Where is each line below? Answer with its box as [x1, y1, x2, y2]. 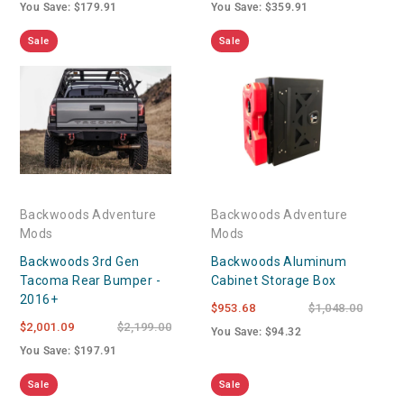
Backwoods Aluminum [211, 253, 347, 269]
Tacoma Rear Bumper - [20, 272, 161, 288]
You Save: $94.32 [211, 325, 302, 338]
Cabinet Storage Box [211, 272, 336, 288]
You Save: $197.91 [20, 344, 117, 357]
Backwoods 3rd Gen [20, 253, 140, 269]
